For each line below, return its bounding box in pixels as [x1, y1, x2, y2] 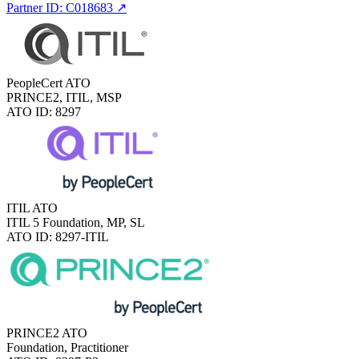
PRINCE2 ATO [6, 325, 87, 340]
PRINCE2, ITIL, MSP [6, 90, 122, 104]
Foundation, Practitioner [6, 340, 128, 354]
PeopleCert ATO [6, 75, 91, 90]
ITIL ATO [6, 200, 58, 215]
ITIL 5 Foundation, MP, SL [6, 215, 145, 229]
